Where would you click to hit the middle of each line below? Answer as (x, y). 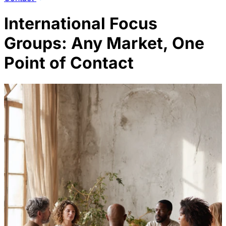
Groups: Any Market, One (104, 43)
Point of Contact (69, 63)
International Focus (81, 24)
